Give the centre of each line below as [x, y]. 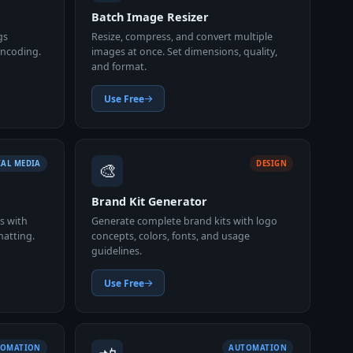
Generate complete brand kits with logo [185, 221]
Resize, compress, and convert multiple [182, 36]
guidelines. [117, 251]
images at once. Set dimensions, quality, [185, 51]
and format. [119, 66]
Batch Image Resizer [150, 17]
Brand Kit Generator [150, 202]
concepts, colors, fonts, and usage [171, 236]
